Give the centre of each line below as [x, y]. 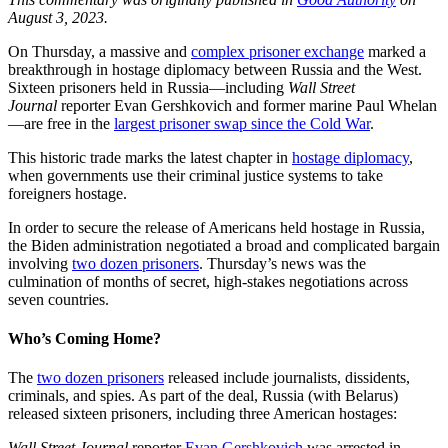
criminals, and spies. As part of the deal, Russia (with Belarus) [203, 396]
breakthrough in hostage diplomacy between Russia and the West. [215, 69]
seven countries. [60, 299]
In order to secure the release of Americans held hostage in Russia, [216, 227]
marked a [395, 51]
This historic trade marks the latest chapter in [150, 157]
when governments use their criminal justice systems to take [195, 175]
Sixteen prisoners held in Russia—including [148, 87]
